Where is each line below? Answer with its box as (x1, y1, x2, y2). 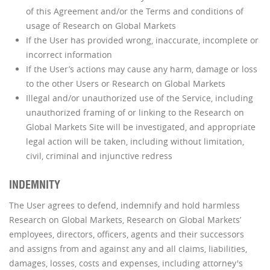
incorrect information (26, 49, 112, 60)
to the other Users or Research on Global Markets (26, 78, 225, 89)
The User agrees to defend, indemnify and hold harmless (9, 199, 240, 211)
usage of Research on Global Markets (26, 20, 176, 31)
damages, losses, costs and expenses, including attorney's (9, 257, 243, 269)
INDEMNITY (9, 177, 60, 192)
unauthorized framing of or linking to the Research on (26, 107, 244, 118)
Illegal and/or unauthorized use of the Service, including (26, 92, 253, 104)
